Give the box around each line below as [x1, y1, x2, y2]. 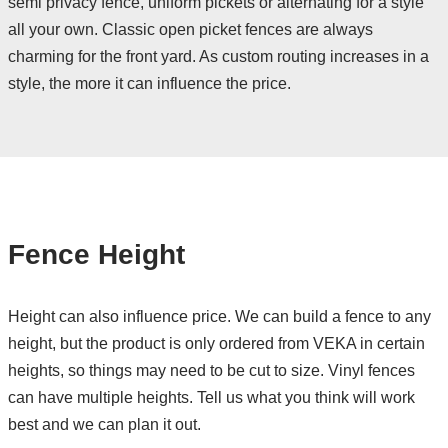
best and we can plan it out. [7, 415, 201, 433]
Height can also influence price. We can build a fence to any [7, 307, 431, 325]
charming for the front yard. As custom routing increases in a [7, 47, 429, 65]
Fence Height [7, 238, 185, 270]
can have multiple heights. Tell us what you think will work [7, 388, 415, 406]
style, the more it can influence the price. [7, 74, 291, 92]
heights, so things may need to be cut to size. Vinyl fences [7, 361, 415, 379]
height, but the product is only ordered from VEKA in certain [7, 334, 425, 352]
